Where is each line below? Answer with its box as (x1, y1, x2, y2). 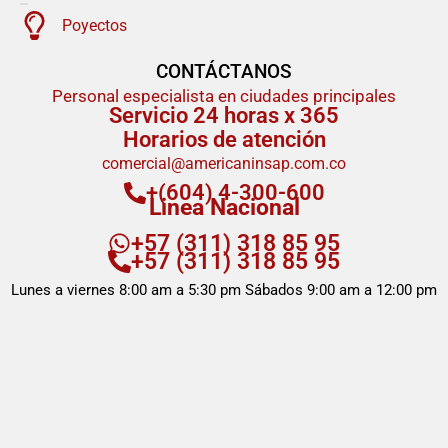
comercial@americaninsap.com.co (102, 154, 346, 174)
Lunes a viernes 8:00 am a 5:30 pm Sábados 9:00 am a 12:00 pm (11, 281, 437, 300)
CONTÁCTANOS (156, 60, 292, 84)
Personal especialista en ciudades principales (52, 86, 396, 107)
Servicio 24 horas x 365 (109, 103, 339, 129)
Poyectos (62, 15, 128, 35)
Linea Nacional (148, 194, 300, 222)
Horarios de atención (122, 127, 326, 153)
